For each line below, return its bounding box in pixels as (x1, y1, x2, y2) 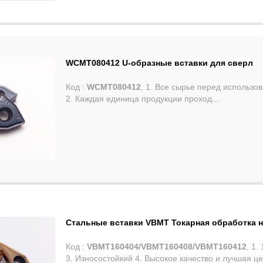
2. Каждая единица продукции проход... (66, 93, 220, 103)
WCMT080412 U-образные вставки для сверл (66, 58, 254, 68)
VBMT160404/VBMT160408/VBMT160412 (87, 242, 247, 252)
